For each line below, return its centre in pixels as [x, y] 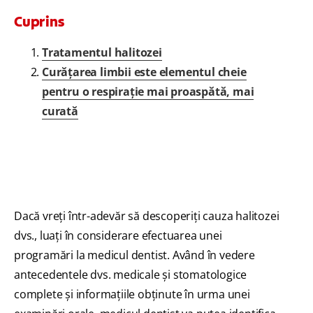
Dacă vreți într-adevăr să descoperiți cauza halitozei [147, 216]
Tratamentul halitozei [102, 53]
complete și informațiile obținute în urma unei [132, 294]
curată [60, 111]
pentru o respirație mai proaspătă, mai [148, 92]
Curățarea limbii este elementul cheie [144, 72]
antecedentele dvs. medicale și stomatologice [131, 275]
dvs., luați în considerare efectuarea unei [118, 236]
